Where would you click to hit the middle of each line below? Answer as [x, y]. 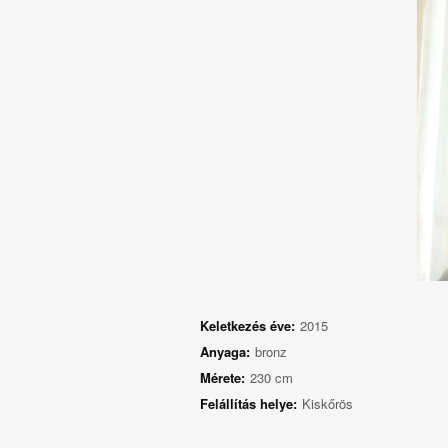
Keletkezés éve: [247, 325]
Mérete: [222, 377]
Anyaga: [224, 351]
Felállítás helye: [248, 403]
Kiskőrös [327, 403]
